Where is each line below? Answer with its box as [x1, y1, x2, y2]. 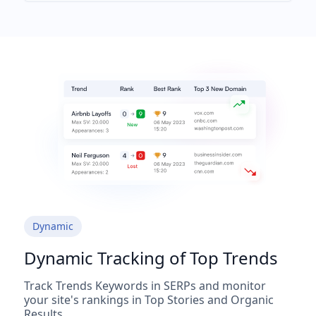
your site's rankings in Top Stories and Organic [23, 291, 274, 308]
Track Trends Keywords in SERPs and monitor [23, 277, 266, 293]
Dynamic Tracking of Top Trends [23, 245, 278, 269]
